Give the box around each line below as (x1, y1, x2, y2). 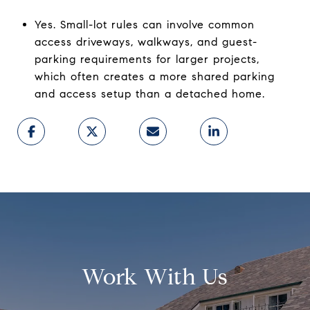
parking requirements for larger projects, (34, 52, 259, 66)
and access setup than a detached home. (34, 86, 265, 100)
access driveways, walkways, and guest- (34, 35, 257, 48)
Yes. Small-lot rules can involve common (34, 17, 255, 31)
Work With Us (82, 262, 228, 291)
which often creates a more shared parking (34, 69, 275, 83)
